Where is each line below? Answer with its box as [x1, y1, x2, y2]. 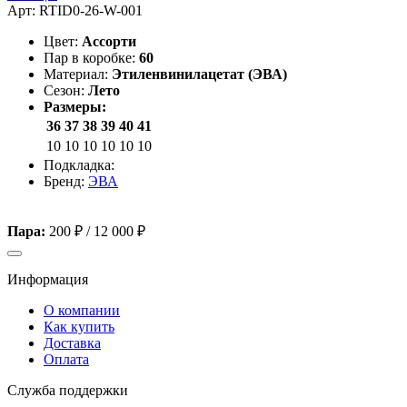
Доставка [44, 335, 101, 352]
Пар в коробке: [44, 50, 135, 66]
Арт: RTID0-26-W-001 [7, 3, 143, 19]
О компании [44, 303, 120, 319]
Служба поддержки [7, 382, 128, 399]
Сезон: [44, 83, 84, 99]
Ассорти [82, 34, 136, 50]
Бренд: [44, 174, 88, 190]
